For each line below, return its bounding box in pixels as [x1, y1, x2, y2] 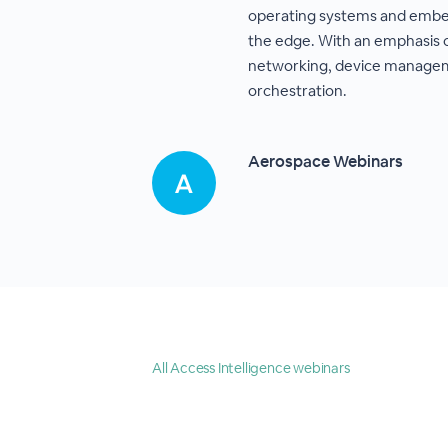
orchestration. [248, 81, 347, 100]
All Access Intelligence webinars [152, 359, 350, 377]
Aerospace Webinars [248, 151, 403, 172]
